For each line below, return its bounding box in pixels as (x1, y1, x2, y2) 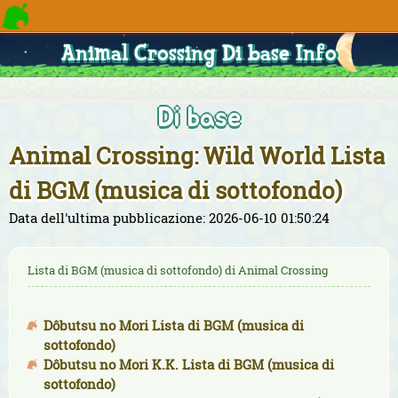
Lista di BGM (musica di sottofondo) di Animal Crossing (28, 262, 328, 278)
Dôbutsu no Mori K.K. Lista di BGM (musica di (44, 355, 334, 373)
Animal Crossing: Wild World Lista (9, 140, 385, 171)
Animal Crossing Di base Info (61, 44, 337, 67)
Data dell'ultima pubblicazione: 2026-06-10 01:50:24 (9, 209, 330, 227)
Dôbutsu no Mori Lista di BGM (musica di (44, 316, 304, 334)
